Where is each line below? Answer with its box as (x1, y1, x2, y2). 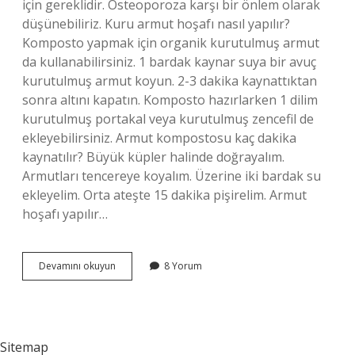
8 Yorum (164, 259, 202, 273)
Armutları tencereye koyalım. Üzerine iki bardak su (22, 167, 321, 185)
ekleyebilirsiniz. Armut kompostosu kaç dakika (22, 129, 296, 147)
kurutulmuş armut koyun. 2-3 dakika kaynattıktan (22, 72, 317, 90)
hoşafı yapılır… (22, 205, 108, 223)
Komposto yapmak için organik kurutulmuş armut (22, 34, 319, 52)
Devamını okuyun (39, 259, 116, 273)
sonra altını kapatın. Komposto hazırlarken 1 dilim (22, 91, 318, 109)
